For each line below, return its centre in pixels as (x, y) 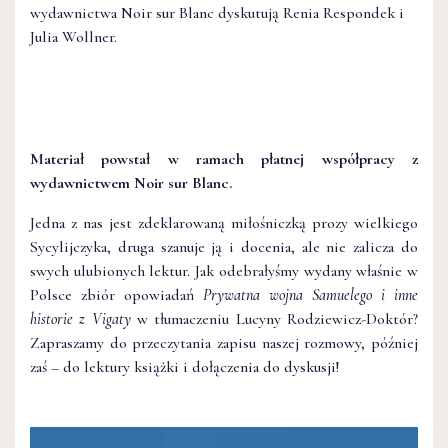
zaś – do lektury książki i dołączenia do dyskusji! (184, 366)
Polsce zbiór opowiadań (116, 294)
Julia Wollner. (73, 36)
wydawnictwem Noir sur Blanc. (131, 182)
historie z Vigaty (83, 318)
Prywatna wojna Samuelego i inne (310, 294)
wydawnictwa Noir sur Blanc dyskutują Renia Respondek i (217, 12)
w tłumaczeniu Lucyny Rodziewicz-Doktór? (277, 318)
